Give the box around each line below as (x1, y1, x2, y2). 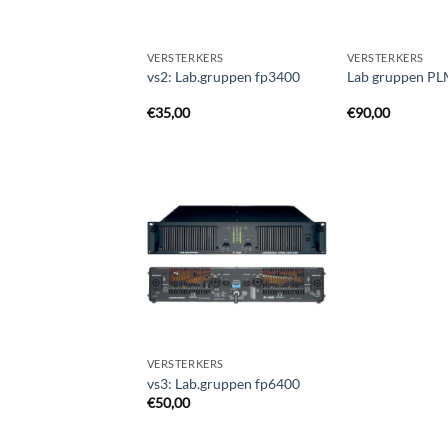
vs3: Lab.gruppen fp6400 (146, 374, 300, 392)
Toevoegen (255, 208, 313, 222)
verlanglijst (255, 236, 313, 250)
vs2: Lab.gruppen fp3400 (146, 68, 300, 85)
